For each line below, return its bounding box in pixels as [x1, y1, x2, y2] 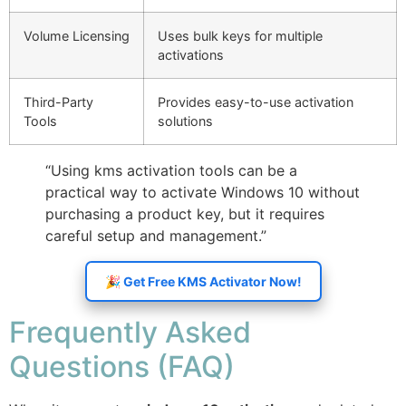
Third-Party [24, 94, 93, 111]
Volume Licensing [24, 28, 130, 44]
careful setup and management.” [45, 227, 266, 246]
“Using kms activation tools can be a [45, 161, 297, 180]
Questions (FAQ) [9, 348, 235, 384]
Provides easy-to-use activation [158, 94, 353, 111]
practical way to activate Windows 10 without [45, 183, 360, 202]
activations [158, 47, 224, 63]
